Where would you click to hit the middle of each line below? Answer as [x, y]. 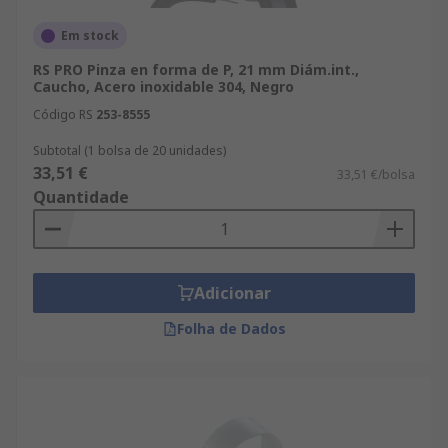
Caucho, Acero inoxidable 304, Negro [163, 86]
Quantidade [81, 197]
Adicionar [232, 293]
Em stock [90, 35]
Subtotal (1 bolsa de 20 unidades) [129, 150]
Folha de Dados [231, 328]
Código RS [63, 114]
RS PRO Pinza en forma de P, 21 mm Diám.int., [196, 69]
